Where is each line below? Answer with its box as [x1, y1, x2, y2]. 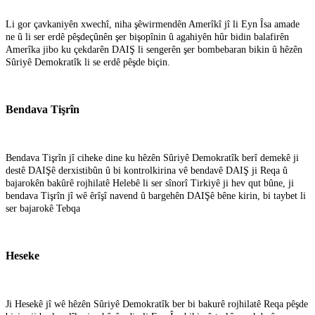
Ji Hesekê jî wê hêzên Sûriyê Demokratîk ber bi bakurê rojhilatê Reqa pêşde [6, 298, 308, 309]
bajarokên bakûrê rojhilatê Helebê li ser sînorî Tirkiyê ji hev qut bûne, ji [6, 177, 294, 188]
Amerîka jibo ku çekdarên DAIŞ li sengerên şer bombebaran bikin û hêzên [6, 44, 302, 55]
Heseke [6, 249, 39, 262]
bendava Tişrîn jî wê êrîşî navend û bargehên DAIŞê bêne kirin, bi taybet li [6, 190, 306, 201]
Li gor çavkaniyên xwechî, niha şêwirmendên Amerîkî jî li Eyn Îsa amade [6, 18, 300, 30]
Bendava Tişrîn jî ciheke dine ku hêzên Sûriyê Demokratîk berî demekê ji [6, 152, 299, 163]
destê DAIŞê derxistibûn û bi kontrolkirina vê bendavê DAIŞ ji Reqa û [6, 165, 288, 176]
